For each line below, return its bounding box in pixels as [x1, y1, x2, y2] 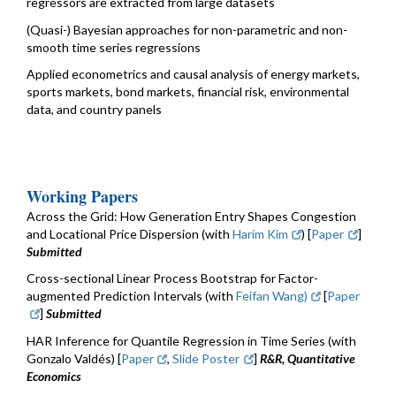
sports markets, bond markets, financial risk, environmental [27, 84, 349, 100]
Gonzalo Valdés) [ [27, 350, 121, 366]
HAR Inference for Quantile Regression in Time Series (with [27, 332, 356, 348]
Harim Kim [232, 225, 288, 241]
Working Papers [27, 184, 138, 208]
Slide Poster [172, 350, 240, 366]
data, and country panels [27, 102, 162, 118]
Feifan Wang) [236, 288, 308, 304]
